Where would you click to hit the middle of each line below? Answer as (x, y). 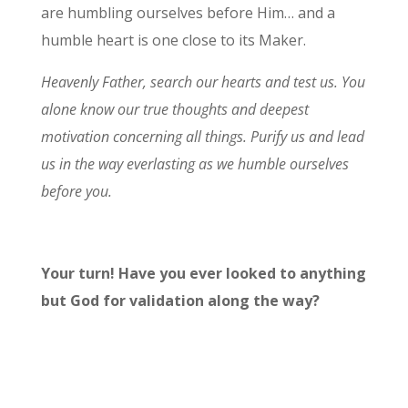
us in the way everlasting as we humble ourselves (194, 163)
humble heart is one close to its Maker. (175, 40)
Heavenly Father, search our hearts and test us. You (203, 82)
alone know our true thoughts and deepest (174, 109)
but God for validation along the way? (182, 300)
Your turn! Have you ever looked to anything (203, 273)
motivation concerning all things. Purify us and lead (202, 136)
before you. (76, 191)
